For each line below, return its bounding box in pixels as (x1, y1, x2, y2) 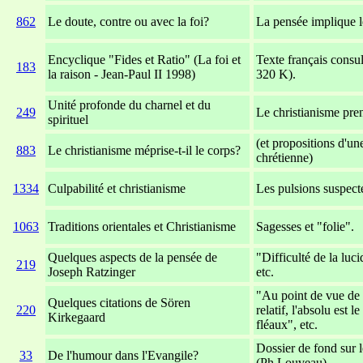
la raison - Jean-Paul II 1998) (48, 67, 195, 82)
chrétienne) (256, 151, 313, 165)
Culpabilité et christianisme (48, 181, 186, 196)
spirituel (48, 113, 88, 127)
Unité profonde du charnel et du (48, 98, 211, 113)
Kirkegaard (48, 310, 105, 325)
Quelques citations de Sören (48, 296, 190, 310)
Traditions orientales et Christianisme (48, 220, 236, 234)
